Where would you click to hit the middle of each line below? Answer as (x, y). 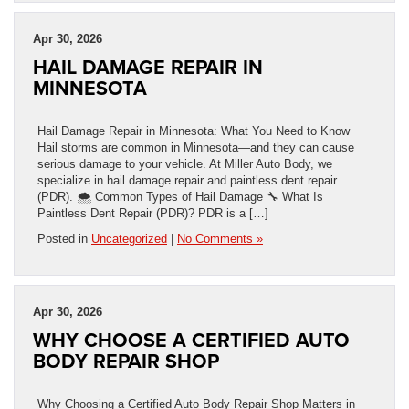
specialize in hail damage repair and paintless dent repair (187, 180)
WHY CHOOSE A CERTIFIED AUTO (191, 340)
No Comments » (220, 238)
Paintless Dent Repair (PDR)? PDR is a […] (153, 213)
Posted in (64, 238)
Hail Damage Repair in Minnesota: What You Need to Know (194, 131)
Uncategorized (129, 238)
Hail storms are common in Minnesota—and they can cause (196, 147)
